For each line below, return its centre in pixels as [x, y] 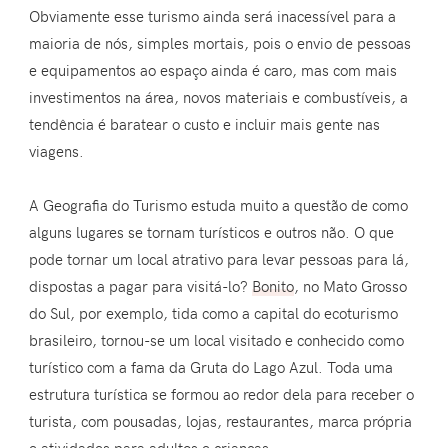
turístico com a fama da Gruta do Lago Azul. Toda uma [211, 367]
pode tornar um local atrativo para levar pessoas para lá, [219, 259]
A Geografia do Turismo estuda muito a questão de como [219, 205]
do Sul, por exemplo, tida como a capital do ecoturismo [214, 313]
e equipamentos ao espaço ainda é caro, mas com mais [213, 70]
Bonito [273, 286]
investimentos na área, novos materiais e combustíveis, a [219, 97]
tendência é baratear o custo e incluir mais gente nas [205, 124]
